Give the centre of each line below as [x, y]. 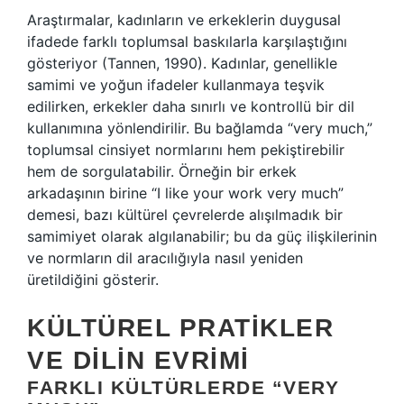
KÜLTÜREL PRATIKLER [180, 328]
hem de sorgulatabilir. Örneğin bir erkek [162, 171]
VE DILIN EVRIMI [138, 360]
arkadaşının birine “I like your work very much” [185, 193]
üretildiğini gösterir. [93, 280]
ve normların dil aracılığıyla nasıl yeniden [165, 258]
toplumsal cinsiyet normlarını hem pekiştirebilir [186, 150]
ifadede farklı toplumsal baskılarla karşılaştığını [187, 41]
